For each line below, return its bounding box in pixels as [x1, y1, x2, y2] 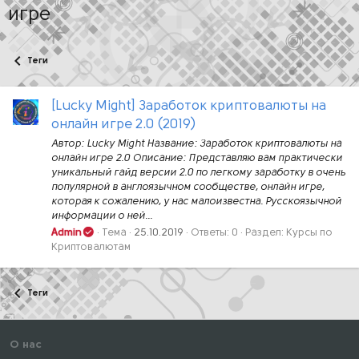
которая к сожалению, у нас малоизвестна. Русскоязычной [51, 196, 341, 207]
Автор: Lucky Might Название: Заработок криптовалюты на [51, 138, 341, 149]
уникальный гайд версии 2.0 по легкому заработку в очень [51, 167, 345, 178]
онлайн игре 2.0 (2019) [51, 118, 196, 132]
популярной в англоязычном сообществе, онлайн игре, [51, 181, 325, 192]
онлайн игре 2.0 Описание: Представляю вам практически [51, 152, 342, 163]
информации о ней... [51, 210, 152, 221]
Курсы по [286, 227, 333, 238]
